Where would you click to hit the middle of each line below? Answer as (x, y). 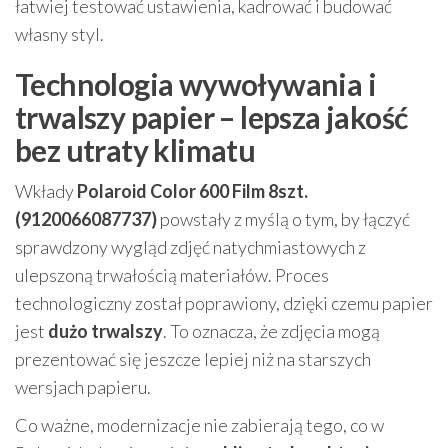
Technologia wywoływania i (195, 84)
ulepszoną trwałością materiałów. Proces (172, 275)
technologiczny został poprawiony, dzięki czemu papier (224, 303)
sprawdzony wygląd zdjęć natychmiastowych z (190, 247)
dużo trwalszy (105, 331)
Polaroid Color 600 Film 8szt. (192, 191)
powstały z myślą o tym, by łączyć (283, 219)
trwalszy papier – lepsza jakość (211, 117)
